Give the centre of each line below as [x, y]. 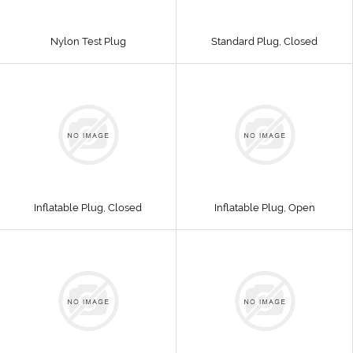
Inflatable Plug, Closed [88, 208]
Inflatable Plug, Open [264, 208]
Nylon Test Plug [88, 41]
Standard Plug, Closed [264, 41]
